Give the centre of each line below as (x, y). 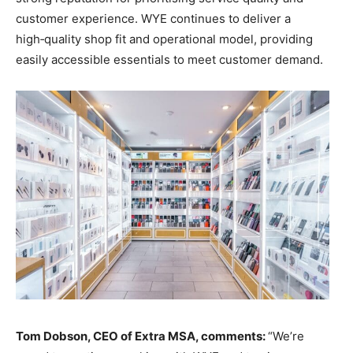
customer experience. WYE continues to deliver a (153, 18)
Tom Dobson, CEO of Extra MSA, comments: (142, 336)
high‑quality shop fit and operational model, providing (164, 39)
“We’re (286, 336)
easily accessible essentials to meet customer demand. (169, 59)
